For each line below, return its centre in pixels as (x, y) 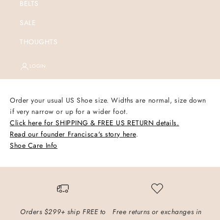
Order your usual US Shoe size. (61, 100)
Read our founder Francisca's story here (73, 134)
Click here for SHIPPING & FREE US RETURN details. (95, 123)
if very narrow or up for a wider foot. (69, 112)
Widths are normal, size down (159, 100)
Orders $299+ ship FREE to (63, 212)
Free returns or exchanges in (157, 212)
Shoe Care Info (34, 146)
